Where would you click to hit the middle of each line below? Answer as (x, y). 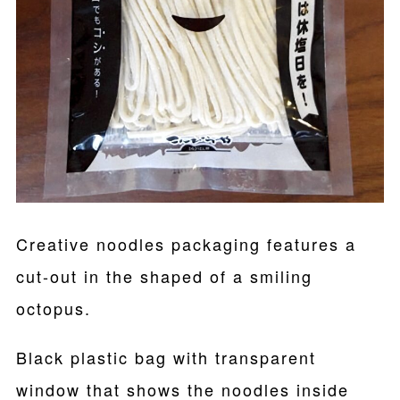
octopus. (53, 308)
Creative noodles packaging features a (186, 244)
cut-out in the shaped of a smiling (164, 276)
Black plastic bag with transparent (166, 357)
